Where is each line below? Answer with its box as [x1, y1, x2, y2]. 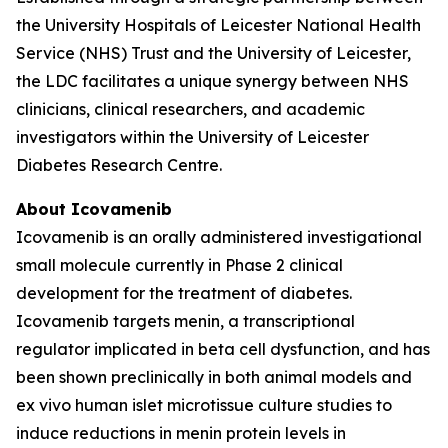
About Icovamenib [16, 199, 172, 219]
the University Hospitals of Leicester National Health [16, 15, 421, 35]
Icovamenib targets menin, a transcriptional [16, 311, 355, 331]
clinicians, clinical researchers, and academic [16, 99, 365, 119]
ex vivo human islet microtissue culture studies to [16, 395, 392, 415]
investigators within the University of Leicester [16, 127, 369, 147]
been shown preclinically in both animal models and [16, 367, 412, 387]
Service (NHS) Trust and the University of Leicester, [16, 43, 411, 63]
